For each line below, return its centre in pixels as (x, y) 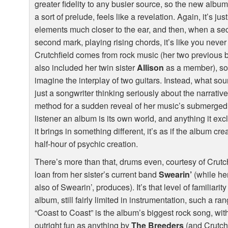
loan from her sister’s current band (97, 175)
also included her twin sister (86, 68)
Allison (151, 68)
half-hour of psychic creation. (87, 144)
